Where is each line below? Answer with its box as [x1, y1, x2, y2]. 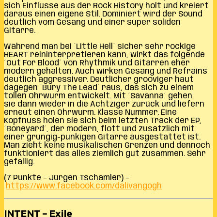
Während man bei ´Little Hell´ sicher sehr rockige [4, 43, 196, 51]
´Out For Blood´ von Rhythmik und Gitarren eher [4, 59, 190, 67]
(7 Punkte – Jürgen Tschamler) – [4, 174, 129, 182]
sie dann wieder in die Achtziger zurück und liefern [4, 100, 204, 108]
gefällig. [4, 158, 34, 166]
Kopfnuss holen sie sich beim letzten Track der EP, [4, 117, 201, 125]
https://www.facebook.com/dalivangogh [6, 182, 162, 190]
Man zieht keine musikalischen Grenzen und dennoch [4, 141, 210, 150]
